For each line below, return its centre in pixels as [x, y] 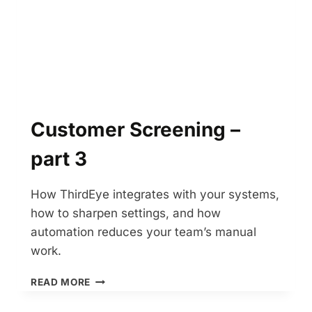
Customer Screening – [135, 130]
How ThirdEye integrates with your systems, [155, 195]
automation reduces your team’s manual [143, 232]
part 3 [59, 159]
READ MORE [61, 282]
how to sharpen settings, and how [126, 213]
